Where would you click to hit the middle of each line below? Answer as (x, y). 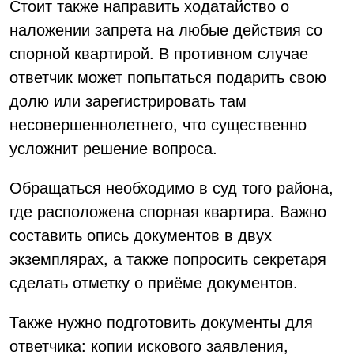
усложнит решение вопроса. (113, 147)
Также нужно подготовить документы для (161, 321)
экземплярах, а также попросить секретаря (168, 258)
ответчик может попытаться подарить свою (168, 76)
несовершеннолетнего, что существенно (158, 123)
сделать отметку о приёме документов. (154, 281)
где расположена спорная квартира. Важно (168, 210)
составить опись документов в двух (141, 234)
